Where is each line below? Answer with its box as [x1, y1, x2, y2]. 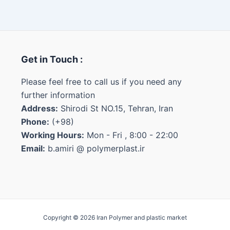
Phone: [21, 117, 49, 127]
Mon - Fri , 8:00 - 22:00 [84, 130, 178, 140]
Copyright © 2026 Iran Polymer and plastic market [43, 213, 187, 221]
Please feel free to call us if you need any [21, 76, 182, 87]
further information [21, 90, 95, 100]
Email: [21, 143, 45, 154]
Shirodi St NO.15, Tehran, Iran [57, 103, 173, 113]
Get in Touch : [21, 54, 83, 65]
